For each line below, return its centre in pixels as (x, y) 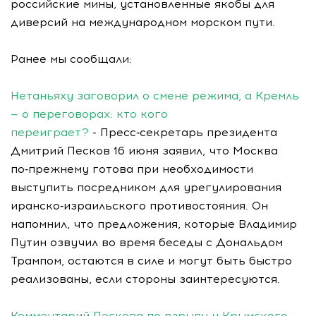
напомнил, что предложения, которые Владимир (154, 224)
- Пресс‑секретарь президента (183, 132)
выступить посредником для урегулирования (146, 187)
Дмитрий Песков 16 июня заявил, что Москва (144, 151)
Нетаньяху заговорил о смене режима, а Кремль (155, 96)
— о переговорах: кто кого (89, 114)
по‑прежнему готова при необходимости (132, 169)
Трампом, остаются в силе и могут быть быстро (151, 261)
